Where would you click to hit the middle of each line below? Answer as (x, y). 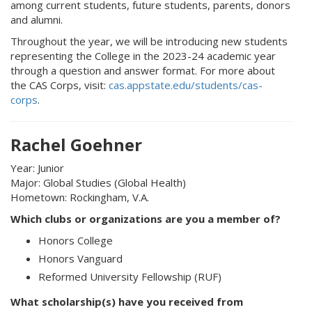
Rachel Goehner (76, 145)
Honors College (76, 240)
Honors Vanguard (80, 258)
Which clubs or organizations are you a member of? (146, 219)
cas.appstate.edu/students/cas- (186, 85)
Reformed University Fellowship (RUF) (130, 276)
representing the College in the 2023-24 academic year (143, 56)
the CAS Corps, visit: (60, 85)
